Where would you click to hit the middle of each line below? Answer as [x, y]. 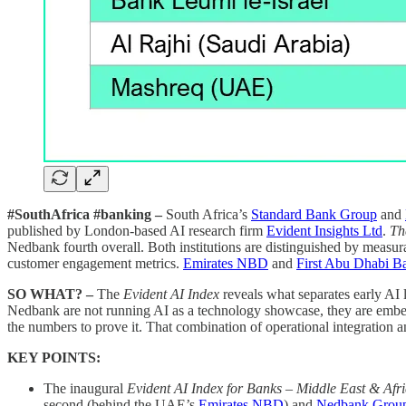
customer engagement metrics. [95, 263]
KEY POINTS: [54, 357]
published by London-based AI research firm [137, 230]
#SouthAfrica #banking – [85, 214]
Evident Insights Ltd [324, 230]
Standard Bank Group [314, 214]
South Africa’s [207, 214]
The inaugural [85, 388]
